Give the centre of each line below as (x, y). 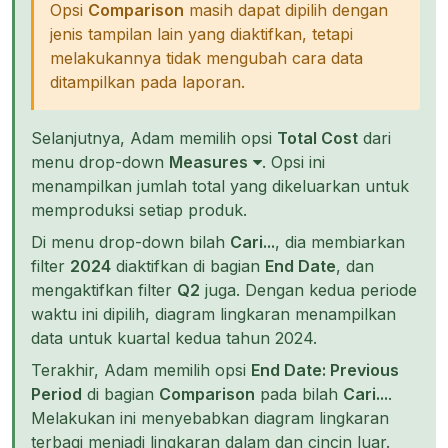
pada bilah (299, 394)
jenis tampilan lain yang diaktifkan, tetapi (201, 34)
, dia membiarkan (340, 242)
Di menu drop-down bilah (130, 242)
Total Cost (317, 138)
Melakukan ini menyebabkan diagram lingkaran (210, 418)
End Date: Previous (325, 370)
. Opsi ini (293, 162)
